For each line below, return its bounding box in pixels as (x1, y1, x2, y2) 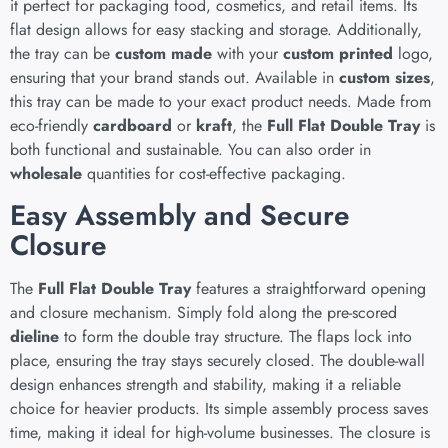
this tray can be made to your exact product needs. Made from (10, 90, 431, 114)
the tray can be (10, 42, 115, 66)
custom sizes (339, 66, 430, 90)
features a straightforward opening (191, 276, 426, 300)
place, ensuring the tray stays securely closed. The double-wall (10, 348, 425, 372)
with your (212, 42, 283, 66)
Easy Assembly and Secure (10, 194, 350, 236)
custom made (115, 42, 212, 66)
